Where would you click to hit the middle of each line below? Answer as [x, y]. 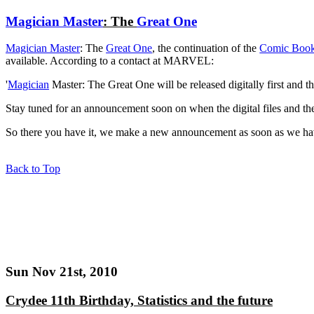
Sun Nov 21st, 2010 [62, 272]
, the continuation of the [206, 48]
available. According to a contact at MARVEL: [110, 61]
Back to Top [33, 169]
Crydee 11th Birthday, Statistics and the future [139, 300]
